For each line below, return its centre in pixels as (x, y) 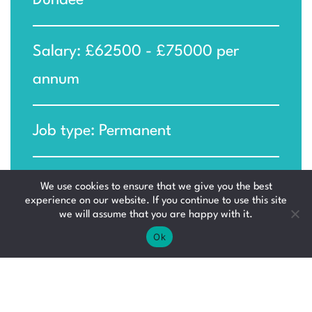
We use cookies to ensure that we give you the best (156, 187)
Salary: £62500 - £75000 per (136, 52)
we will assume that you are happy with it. (156, 215)
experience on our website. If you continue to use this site (156, 201)
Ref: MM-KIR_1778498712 (118, 183)
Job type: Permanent (102, 131)
